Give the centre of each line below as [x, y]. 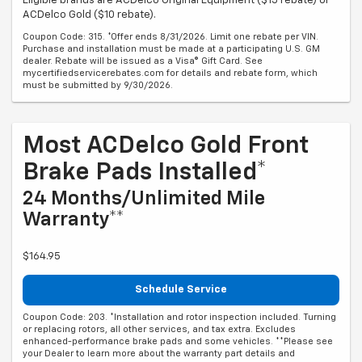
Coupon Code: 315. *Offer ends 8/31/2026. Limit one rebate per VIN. [170, 37]
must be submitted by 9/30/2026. [98, 86]
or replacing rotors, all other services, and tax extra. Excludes [159, 329]
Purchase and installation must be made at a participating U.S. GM [171, 49]
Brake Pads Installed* [145, 173]
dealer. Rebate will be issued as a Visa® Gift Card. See [143, 61]
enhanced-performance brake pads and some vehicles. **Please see [178, 341]
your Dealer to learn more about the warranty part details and [159, 353]
